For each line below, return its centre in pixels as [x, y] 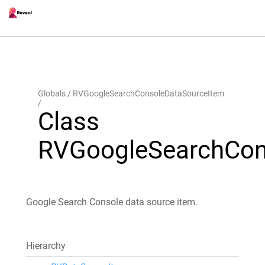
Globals [52, 93]
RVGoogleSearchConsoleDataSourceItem [148, 93]
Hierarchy [46, 246]
